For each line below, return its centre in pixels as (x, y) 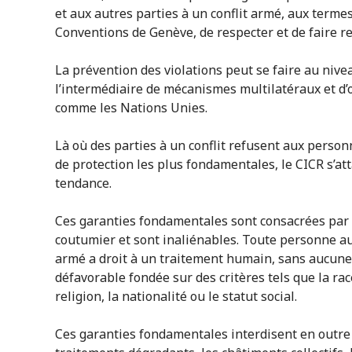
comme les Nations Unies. (131, 107)
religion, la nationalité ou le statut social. (176, 296)
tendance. (83, 183)
